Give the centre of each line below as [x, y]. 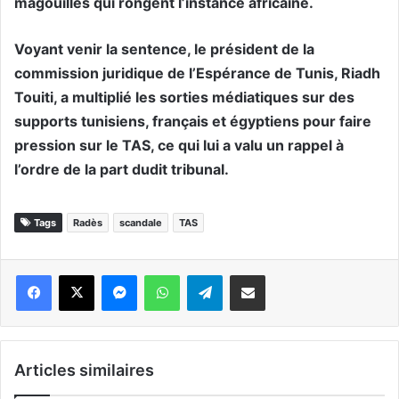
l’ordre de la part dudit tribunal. [122, 169]
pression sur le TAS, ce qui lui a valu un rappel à [179, 145]
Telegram [228, 275]
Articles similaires [84, 370]
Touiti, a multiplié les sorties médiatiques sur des [184, 97]
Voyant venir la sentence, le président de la [164, 49]
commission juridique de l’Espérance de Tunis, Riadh [197, 73]
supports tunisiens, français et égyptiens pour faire [193, 121]
